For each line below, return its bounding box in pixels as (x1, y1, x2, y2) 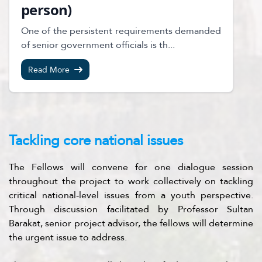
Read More (28, 62, 70, 77)
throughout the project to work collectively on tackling (9, 172, 253, 190)
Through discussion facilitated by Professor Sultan (9, 200, 253, 218)
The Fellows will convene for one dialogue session (9, 158, 253, 176)
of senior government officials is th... (21, 36, 175, 54)
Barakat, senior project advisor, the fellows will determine (9, 214, 253, 232)
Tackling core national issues (9, 127, 183, 153)
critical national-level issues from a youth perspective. (9, 186, 253, 204)
